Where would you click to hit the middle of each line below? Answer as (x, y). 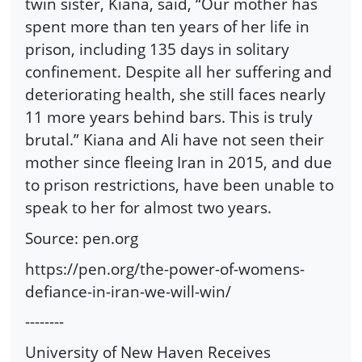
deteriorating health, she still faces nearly (175, 95)
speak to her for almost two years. (148, 208)
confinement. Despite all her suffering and (179, 72)
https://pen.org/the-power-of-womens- (165, 268)
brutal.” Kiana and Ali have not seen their (175, 140)
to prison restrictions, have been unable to (179, 185)
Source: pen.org (82, 238)
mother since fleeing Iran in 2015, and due (179, 162)
